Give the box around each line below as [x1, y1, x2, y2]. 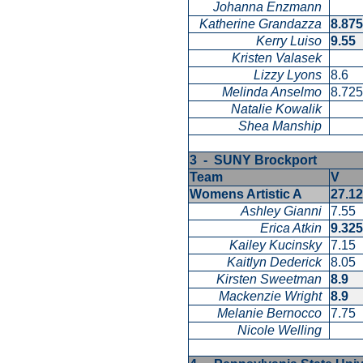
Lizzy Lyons [254, 68, 328, 83]
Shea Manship [238, 119, 328, 134]
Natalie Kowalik [231, 102, 328, 117]
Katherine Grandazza [199, 17, 328, 32]
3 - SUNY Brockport [190, 153, 323, 168]
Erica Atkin [260, 221, 328, 236]
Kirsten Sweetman [216, 272, 328, 287]
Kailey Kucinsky [229, 238, 328, 253]
